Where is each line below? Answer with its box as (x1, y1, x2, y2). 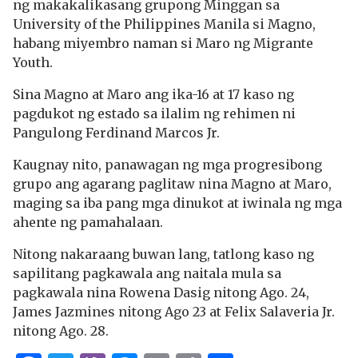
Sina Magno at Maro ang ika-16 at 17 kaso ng (13, 86, 294, 102)
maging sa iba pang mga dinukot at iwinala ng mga (13, 195, 342, 211)
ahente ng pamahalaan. (13, 214, 163, 230)
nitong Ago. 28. (13, 323, 109, 339)
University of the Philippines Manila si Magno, (13, 16, 316, 32)
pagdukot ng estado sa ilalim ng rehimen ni (13, 105, 296, 121)
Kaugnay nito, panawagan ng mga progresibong (13, 157, 322, 173)
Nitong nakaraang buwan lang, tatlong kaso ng (13, 246, 314, 262)
